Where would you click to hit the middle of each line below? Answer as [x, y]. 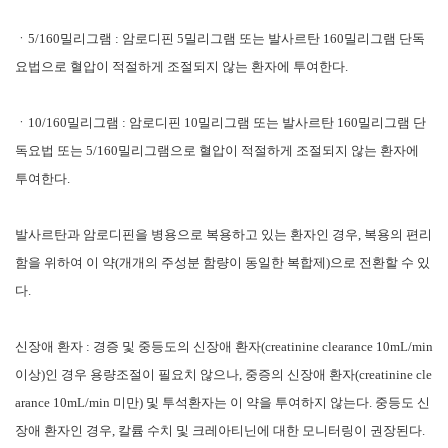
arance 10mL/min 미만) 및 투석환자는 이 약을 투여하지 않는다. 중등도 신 [222, 402]
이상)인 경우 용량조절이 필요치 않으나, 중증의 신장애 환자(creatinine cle [223, 374]
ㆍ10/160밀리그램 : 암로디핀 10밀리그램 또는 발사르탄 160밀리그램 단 [220, 122]
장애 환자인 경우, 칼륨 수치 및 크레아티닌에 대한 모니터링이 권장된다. [220, 430]
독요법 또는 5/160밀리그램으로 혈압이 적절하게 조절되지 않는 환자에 [217, 150]
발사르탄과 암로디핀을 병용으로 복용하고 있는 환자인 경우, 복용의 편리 [223, 234]
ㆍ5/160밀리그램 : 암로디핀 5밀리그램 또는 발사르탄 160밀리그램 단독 [220, 38]
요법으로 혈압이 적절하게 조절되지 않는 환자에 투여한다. [181, 66]
